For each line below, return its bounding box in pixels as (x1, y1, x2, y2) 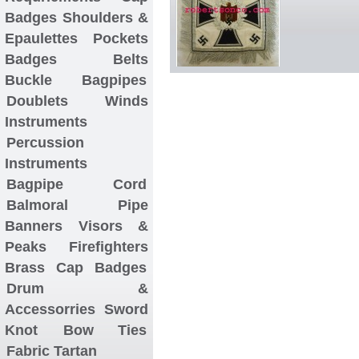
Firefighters (69, 238, 148, 255)
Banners (5, 217, 63, 234)
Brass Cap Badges (5, 259, 147, 276)
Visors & (79, 217, 148, 234)
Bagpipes (82, 71, 147, 88)
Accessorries (5, 301, 95, 317)
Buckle (5, 71, 52, 88)
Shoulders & (63, 9, 148, 26)
